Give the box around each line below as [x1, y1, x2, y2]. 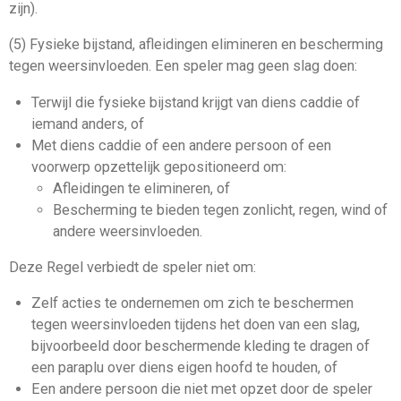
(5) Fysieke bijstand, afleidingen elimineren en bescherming [9, 36, 383, 54]
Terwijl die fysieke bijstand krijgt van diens [30, 93, 300, 111]
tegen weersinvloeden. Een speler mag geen [9, 57, 293, 75]
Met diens [30, 136, 98, 154]
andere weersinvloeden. [53, 222, 202, 240]
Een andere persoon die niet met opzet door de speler [30, 380, 372, 398]
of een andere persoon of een [141, 136, 331, 154]
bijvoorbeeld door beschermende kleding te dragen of [30, 337, 370, 355]
